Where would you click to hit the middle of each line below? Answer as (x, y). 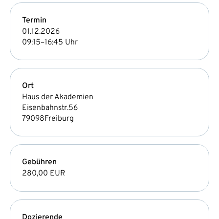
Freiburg (59, 119)
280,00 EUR (44, 173)
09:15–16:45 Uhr (50, 42)
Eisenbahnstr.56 (50, 108)
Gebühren (39, 162)
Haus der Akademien (58, 97)
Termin (34, 20)
